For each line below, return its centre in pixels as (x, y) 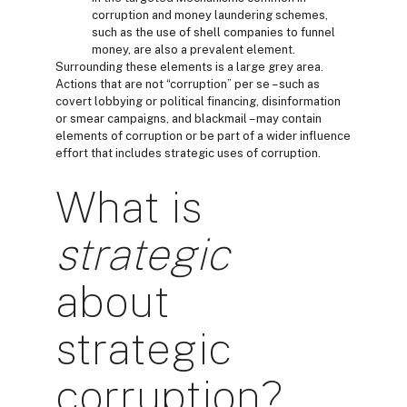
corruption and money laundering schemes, (210, 15)
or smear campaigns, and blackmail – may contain (189, 119)
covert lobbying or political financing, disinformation (198, 101)
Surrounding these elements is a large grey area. (189, 67)
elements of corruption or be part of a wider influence (203, 136)
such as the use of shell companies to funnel (213, 32)
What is (129, 207)
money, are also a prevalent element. (195, 50)
